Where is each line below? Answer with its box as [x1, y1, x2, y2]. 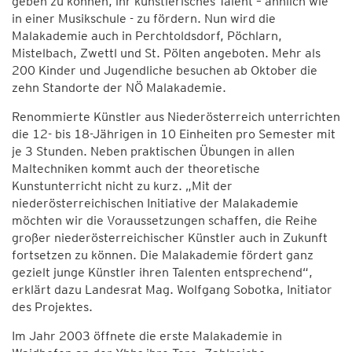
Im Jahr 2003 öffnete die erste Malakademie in [12, 328, 282, 343]
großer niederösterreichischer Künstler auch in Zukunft [12, 230, 328, 245]
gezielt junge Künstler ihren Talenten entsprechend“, [12, 265, 313, 280]
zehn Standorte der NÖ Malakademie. [12, 80, 226, 95]
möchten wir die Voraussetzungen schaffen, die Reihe [12, 213, 317, 228]
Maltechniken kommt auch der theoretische [12, 161, 260, 176]
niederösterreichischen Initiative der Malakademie [12, 196, 299, 211]
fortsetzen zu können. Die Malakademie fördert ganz [12, 247, 313, 262]
